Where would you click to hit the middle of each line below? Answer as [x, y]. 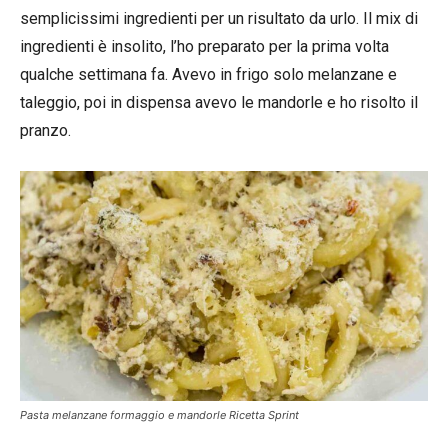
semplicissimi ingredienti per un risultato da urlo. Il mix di [219, 18]
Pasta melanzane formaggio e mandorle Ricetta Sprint [159, 414]
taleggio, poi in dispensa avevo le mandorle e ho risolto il [219, 102]
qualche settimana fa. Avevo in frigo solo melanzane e [208, 74]
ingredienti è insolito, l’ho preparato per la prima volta [204, 46]
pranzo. [45, 130]
